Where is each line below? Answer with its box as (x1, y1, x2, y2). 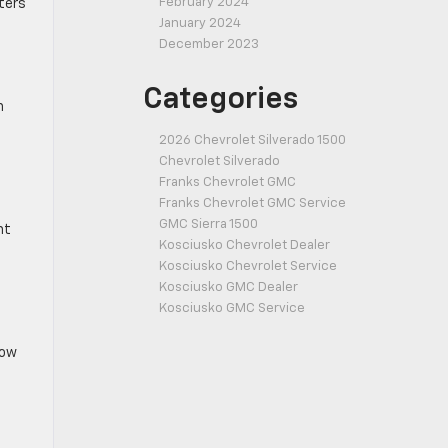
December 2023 (159, 38, 259, 51)
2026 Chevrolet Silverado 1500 (159, 134, 346, 147)
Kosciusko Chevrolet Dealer (159, 239, 330, 252)
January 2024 (159, 17, 241, 30)
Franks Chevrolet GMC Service (159, 197, 346, 210)
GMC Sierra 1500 (159, 218, 258, 231)
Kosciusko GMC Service (159, 302, 305, 315)
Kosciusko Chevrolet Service (159, 260, 337, 273)
